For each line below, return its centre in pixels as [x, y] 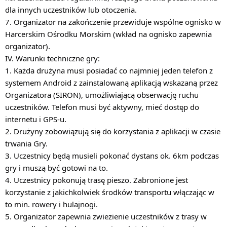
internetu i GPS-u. [36, 119]
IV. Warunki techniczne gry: [52, 58]
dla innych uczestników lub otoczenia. [71, 10]
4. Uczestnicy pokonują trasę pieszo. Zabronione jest [97, 180]
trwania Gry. [26, 143]
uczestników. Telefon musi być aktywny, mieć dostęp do [102, 107]
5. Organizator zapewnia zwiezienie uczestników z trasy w [106, 216]
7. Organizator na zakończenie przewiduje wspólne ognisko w [113, 22]
